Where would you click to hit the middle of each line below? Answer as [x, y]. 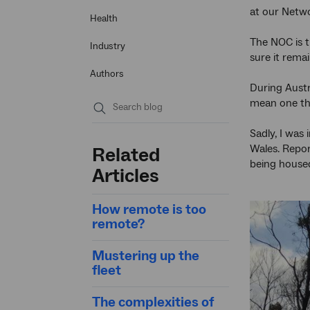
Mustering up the [146, 256]
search [113, 139]
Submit [114, 126]
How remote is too [149, 210]
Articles [126, 176]
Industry [108, 47]
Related [126, 155]
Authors [107, 74]
